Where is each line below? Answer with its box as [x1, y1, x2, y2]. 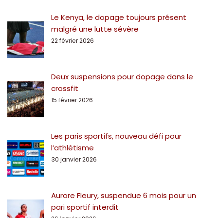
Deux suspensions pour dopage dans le [51, 72, 193, 82]
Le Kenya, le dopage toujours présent [51, 12, 186, 23]
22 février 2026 [51, 36, 94, 45]
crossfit [51, 83, 78, 94]
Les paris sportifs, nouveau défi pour [51, 131, 182, 142]
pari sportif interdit [51, 202, 119, 213]
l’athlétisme [51, 143, 94, 153]
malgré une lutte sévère [51, 24, 139, 35]
